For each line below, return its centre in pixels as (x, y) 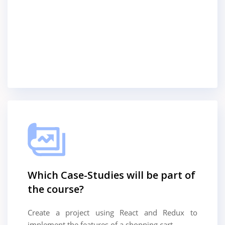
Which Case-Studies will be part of (111, 175)
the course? (56, 189)
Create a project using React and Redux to (113, 212)
